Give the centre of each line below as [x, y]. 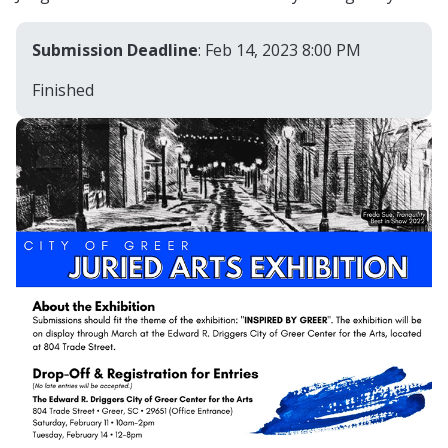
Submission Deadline [115, 50]
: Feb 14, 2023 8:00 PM [279, 50]
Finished [63, 90]
